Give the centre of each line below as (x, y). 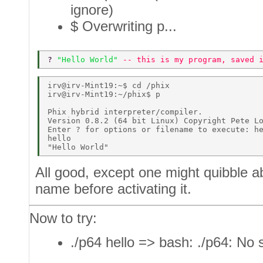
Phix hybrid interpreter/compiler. (127, 112)
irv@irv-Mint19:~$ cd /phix (111, 86)
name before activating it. (113, 188)
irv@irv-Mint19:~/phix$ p (106, 95)
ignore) (92, 10)
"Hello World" (90, 59)
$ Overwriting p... (124, 26)
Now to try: (63, 218)
